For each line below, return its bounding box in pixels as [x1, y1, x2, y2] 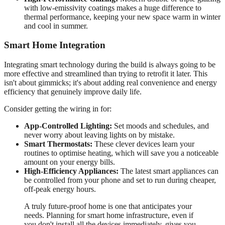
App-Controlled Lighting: [24, 122, 112, 131]
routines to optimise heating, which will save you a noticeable [24, 149, 218, 158]
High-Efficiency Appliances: [24, 167, 119, 176]
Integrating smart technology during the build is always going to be [4, 60, 215, 69]
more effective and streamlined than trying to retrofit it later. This [4, 69, 207, 78]
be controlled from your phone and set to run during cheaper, [24, 176, 216, 185]
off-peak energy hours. [24, 185, 96, 194]
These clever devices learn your [92, 140, 194, 149]
